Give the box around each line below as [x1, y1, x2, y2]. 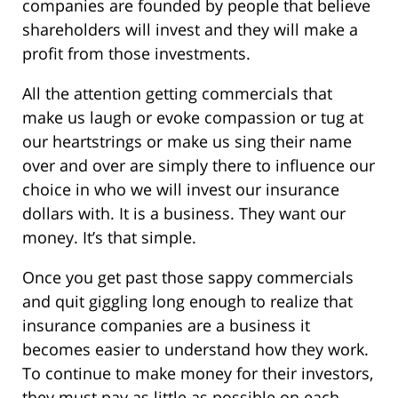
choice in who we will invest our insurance [22, 178, 339, 200]
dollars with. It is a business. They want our [22, 202, 346, 224]
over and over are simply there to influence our [22, 154, 375, 176]
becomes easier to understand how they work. [22, 338, 369, 360]
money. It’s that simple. [22, 226, 196, 248]
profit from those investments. [22, 42, 251, 64]
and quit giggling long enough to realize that [22, 290, 353, 312]
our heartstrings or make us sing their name [22, 130, 352, 152]
